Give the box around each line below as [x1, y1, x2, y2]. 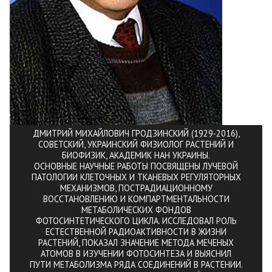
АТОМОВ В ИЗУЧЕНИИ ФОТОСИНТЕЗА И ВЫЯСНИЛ [41, 248, 231, 260]
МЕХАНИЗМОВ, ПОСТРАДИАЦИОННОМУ [59, 182, 212, 194]
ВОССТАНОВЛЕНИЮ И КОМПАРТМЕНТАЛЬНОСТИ [42, 193, 229, 205]
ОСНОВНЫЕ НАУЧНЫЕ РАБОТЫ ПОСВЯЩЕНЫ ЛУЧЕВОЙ [34, 160, 238, 172]
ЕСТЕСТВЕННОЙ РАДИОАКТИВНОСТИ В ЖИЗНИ [46, 226, 226, 238]
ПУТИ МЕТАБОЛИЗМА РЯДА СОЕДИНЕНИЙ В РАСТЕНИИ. [29, 259, 243, 271]
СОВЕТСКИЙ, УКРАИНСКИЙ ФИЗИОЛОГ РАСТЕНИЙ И [38, 138, 234, 151]
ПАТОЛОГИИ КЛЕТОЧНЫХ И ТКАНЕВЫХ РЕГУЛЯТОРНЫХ [31, 171, 241, 183]
